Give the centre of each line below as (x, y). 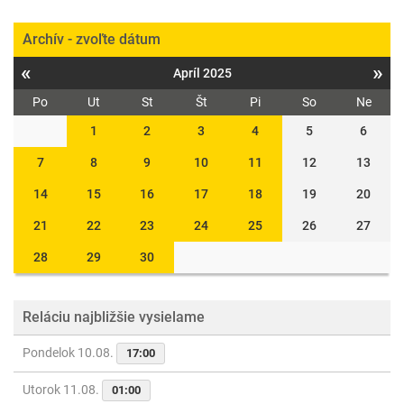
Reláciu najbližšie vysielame (114, 317)
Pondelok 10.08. (69, 353)
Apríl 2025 (202, 73)
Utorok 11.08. (62, 390)
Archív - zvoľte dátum (92, 39)
